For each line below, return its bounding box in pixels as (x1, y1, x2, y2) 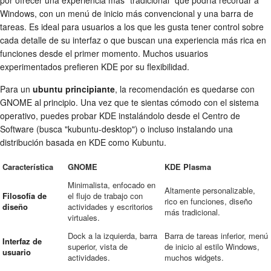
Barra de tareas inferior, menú (165, 230, 268, 242)
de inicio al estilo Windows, (165, 241, 260, 253)
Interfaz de (2, 235, 42, 247)
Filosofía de (2, 190, 47, 202)
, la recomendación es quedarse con (115, 83, 255, 96)
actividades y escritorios (68, 201, 153, 213)
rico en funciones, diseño (165, 195, 252, 207)
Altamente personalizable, (165, 184, 255, 197)
